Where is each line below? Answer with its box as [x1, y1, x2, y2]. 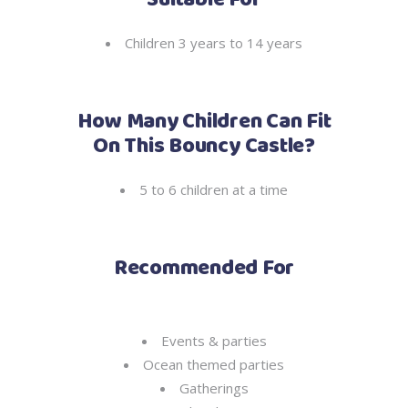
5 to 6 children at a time [139, 180, 288, 199]
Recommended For [113, 251, 295, 286]
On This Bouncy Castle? [93, 129, 315, 164]
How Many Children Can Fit [76, 105, 331, 139]
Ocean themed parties [143, 355, 284, 373]
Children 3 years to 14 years [125, 34, 302, 52]
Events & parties [160, 331, 267, 350]
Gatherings [178, 379, 249, 397]
